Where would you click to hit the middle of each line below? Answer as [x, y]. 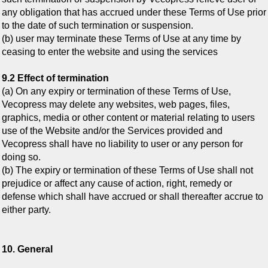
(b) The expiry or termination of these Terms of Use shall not [127, 170]
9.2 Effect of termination [55, 78]
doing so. [21, 157]
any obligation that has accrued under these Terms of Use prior [134, 13]
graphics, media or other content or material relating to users [128, 118]
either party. [26, 210]
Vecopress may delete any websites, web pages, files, [116, 105]
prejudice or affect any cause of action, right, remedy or [117, 184]
